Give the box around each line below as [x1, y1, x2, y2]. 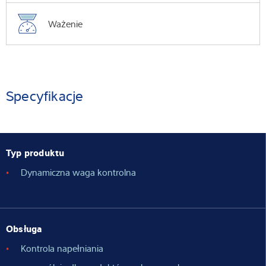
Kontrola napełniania [21, 241, 103, 255]
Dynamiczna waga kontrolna [21, 166, 136, 179]
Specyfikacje [6, 85, 84, 106]
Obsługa [6, 221, 43, 235]
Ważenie [48, 17, 83, 31]
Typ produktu [6, 145, 65, 159]
